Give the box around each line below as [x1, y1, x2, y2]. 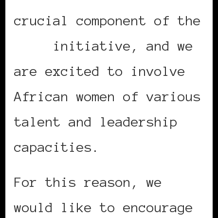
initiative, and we [53, 38, 193, 54]
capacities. [14, 140, 100, 155]
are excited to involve [14, 64, 185, 79]
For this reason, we [14, 175, 162, 190]
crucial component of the [14, 13, 201, 28]
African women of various [14, 89, 201, 104]
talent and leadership [14, 114, 178, 129]
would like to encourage [14, 200, 193, 215]
